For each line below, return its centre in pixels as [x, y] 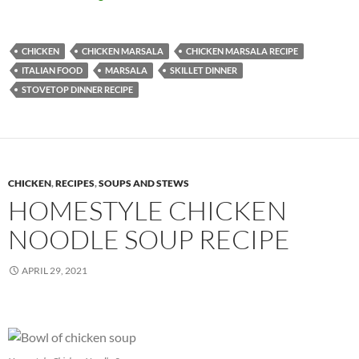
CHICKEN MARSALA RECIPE [242, 50]
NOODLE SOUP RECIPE [149, 239]
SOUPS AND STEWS [144, 183]
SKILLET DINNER [204, 70]
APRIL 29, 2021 [54, 270]
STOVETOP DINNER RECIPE [77, 89]
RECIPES [75, 183]
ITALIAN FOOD [52, 70]
